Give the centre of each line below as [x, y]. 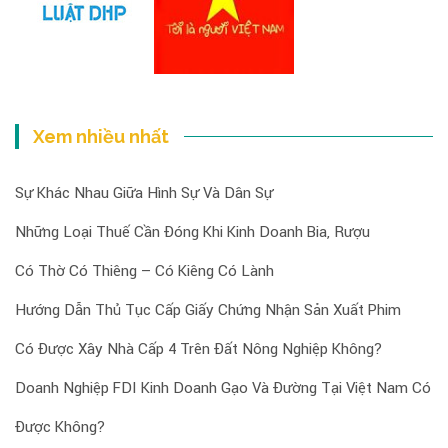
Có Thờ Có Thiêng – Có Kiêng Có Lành [144, 270]
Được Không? [60, 426]
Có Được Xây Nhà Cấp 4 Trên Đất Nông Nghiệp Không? [198, 348]
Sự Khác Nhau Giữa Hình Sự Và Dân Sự [144, 192]
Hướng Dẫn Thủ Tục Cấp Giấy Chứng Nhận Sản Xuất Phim [208, 309]
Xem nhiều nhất [101, 136]
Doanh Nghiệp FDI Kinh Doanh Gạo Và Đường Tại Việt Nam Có [223, 387]
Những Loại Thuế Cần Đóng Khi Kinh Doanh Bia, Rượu [192, 231]
